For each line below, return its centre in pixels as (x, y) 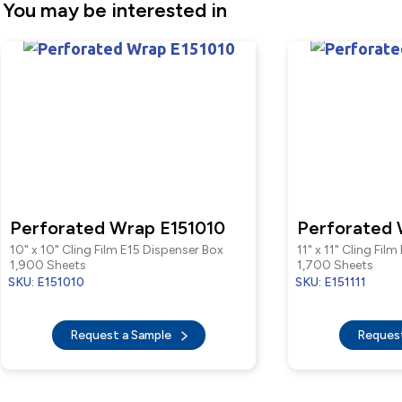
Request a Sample (122, 335)
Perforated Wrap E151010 (118, 228)
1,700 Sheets (335, 265)
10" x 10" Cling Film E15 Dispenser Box (117, 250)
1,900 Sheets (48, 265)
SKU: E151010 (46, 282)
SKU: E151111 (331, 282)
